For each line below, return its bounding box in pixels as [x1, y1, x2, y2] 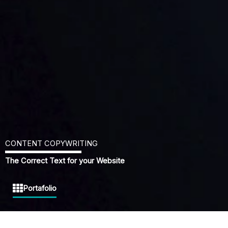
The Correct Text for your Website [5, 156, 125, 166]
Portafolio [23, 183, 57, 193]
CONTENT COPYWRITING [5, 139, 98, 149]
